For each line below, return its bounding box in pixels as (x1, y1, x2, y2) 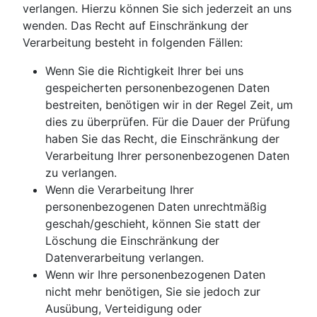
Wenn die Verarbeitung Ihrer (45, 183, 194, 197)
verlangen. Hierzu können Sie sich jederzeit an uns (23, 1, 292, 16)
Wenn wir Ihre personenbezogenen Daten (45, 267, 265, 282)
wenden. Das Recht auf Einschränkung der (23, 18, 248, 33)
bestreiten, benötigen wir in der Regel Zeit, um (45, 98, 293, 113)
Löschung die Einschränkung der (45, 234, 219, 248)
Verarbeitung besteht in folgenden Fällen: (23, 35, 243, 50)
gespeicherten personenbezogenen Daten (45, 81, 270, 96)
